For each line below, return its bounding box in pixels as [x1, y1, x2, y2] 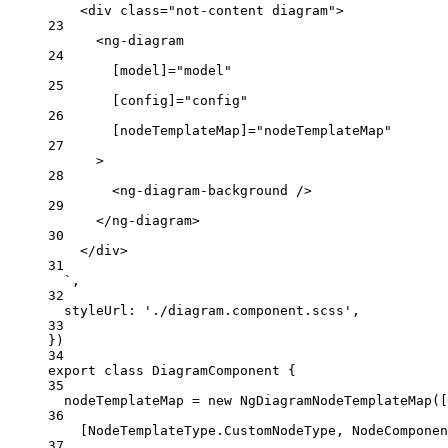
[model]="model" [112, 62, 232, 78]
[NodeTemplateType [80, 422, 216, 438]
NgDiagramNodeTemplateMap [240, 392, 432, 408]
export [48, 362, 96, 378]
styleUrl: [64, 302, 144, 318]
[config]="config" [112, 92, 248, 108]
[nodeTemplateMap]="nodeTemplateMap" [112, 122, 392, 138]
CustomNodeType [224, 422, 336, 438]
